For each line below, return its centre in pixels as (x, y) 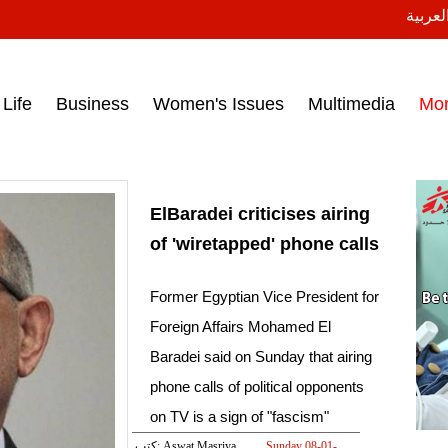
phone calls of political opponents (257, 387)
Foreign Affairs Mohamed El (240, 327)
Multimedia (351, 104)
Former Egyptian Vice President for (264, 297)
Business (92, 104)
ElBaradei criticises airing (260, 214)
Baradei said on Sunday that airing (261, 357)
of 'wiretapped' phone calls (264, 244)
